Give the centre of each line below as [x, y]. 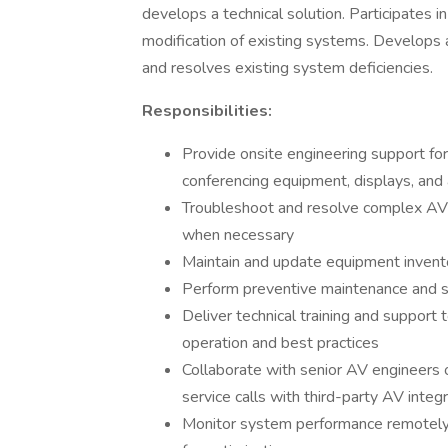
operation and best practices [280, 343]
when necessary [238, 235]
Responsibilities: [207, 111]
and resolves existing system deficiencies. [287, 68]
